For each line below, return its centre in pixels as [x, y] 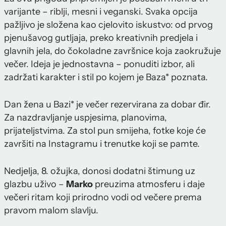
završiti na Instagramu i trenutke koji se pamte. [102, 144]
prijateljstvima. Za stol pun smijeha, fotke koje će [105, 131]
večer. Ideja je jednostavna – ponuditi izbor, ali [99, 64]
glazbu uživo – [35, 184]
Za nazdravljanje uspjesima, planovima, [86, 118]
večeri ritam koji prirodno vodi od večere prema [103, 197]
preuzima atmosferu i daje [149, 184]
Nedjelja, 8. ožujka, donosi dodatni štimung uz [100, 171]
